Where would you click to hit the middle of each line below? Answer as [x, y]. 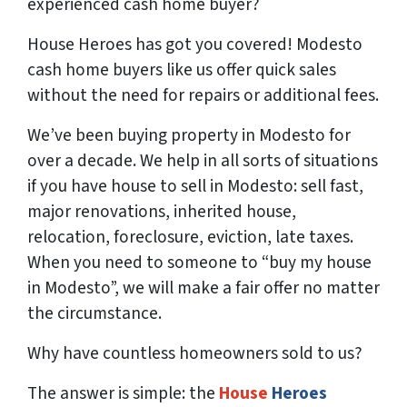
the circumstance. [94, 314]
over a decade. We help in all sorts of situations [203, 161]
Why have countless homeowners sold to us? [195, 354]
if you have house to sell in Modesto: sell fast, [195, 187]
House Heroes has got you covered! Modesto [195, 45]
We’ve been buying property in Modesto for [189, 136]
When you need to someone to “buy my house [199, 263]
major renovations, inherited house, [162, 212]
